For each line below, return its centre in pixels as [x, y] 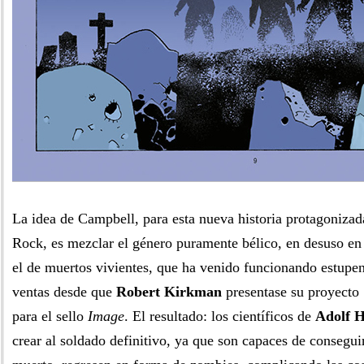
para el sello [50, 316]
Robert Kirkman [169, 292]
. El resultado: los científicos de [220, 316]
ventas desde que [64, 292]
